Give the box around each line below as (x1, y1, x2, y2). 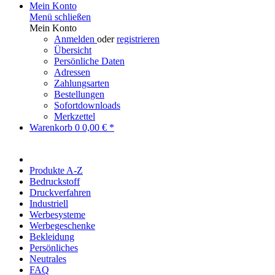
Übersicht (54, 45, 91, 55)
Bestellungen (54, 89, 104, 99)
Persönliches (29, 242, 78, 253)
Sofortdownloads (54, 100, 120, 110)
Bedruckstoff (29, 176, 80, 187)
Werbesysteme (29, 209, 85, 220)
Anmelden (54, 34, 97, 44)
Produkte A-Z (29, 165, 83, 176)
